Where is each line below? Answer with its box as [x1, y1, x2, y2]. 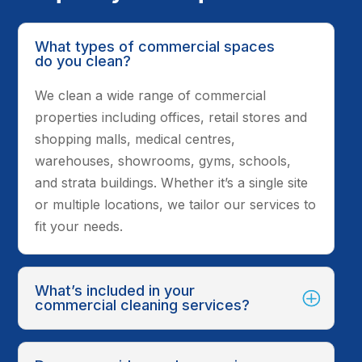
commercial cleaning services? [35, 296, 250, 314]
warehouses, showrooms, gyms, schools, [35, 152, 292, 169]
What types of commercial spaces [35, 37, 276, 55]
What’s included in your [35, 281, 196, 299]
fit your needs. [35, 217, 124, 234]
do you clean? [35, 52, 132, 69]
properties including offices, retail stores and [35, 108, 308, 125]
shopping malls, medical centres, [35, 130, 236, 147]
